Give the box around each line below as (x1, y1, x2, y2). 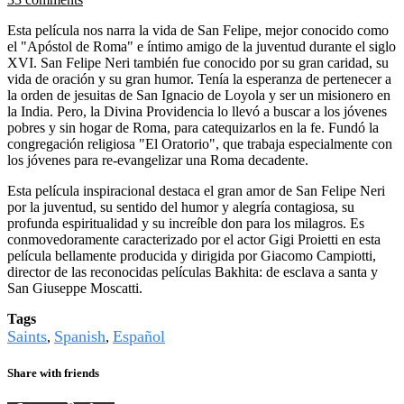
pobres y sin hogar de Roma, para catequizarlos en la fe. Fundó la (7, 119, 379, 135)
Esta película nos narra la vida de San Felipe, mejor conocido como (7, 22, 389, 38)
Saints (7, 326, 47, 345)
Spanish (54, 326, 106, 345)
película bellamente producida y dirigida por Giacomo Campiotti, (7, 247, 376, 263)
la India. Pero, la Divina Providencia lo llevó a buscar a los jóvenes (7, 103, 387, 119)
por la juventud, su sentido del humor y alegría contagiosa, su (7, 198, 354, 215)
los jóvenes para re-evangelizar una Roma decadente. (7, 151, 308, 168)
